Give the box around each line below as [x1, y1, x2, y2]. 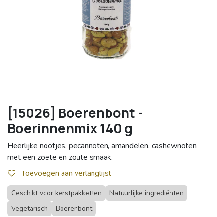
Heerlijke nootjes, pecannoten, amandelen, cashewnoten [7, 140, 197, 152]
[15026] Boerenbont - [7, 104, 143, 122]
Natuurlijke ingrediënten [109, 188, 184, 198]
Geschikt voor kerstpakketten [11, 188, 102, 198]
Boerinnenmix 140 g [7, 119, 133, 138]
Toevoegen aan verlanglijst [21, 168, 111, 179]
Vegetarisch [11, 203, 48, 213]
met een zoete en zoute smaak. [7, 152, 113, 163]
